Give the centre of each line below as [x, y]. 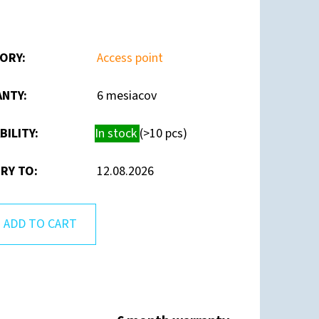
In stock [117, 133]
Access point [130, 58]
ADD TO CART [40, 224]
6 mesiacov [127, 95]
